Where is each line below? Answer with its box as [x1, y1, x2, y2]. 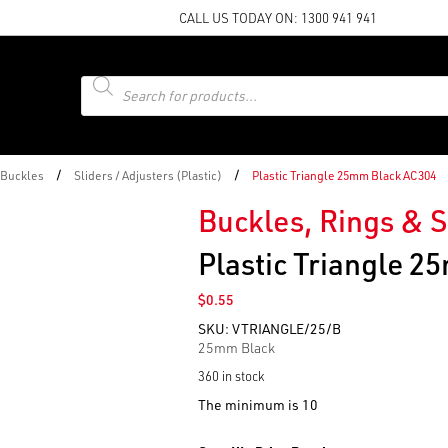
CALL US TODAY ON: [178, 8, 301, 26]
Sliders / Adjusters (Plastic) [74, 167, 222, 183]
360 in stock [197, 367, 264, 384]
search [79, 85, 124, 105]
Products [79, 71, 137, 91]
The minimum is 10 [197, 395, 318, 414]
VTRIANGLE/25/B [231, 319, 341, 338]
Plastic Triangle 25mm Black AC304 [252, 167, 436, 183]
